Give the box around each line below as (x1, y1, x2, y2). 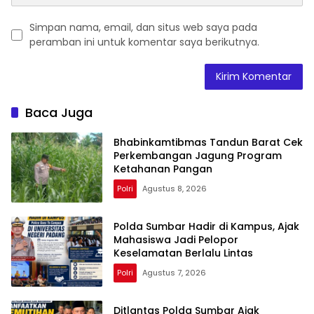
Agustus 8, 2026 (142, 183, 207, 195)
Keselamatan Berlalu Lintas (114, 246, 253, 261)
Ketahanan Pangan (114, 162, 212, 177)
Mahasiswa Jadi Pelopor (114, 233, 238, 247)
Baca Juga (25, 103, 93, 121)
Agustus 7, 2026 (142, 267, 206, 279)
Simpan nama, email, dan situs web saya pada (29, 20, 257, 34)
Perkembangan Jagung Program (114, 149, 282, 163)
